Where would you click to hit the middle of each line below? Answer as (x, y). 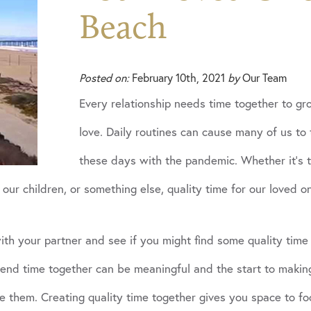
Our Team (263, 78)
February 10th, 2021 (178, 78)
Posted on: (104, 78)
